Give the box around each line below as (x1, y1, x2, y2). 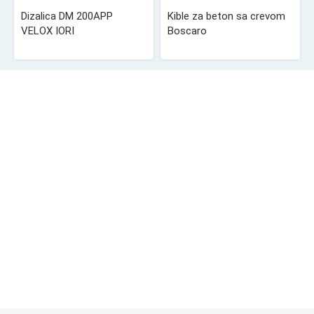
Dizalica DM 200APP (21, 9, 113, 22)
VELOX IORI (21, 24, 74, 37)
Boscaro (167, 24, 207, 37)
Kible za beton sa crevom (167, 9, 285, 22)
